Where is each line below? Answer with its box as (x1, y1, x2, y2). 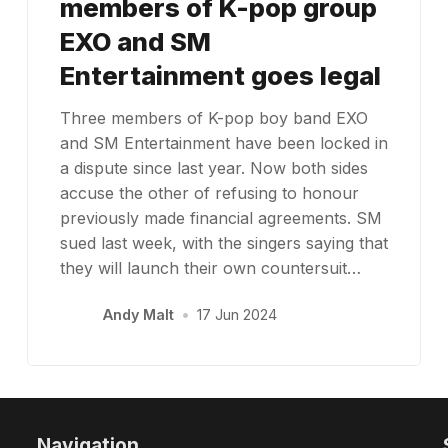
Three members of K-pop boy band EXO (59, 107, 368, 128)
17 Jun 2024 (197, 306, 278, 324)
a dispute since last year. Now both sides (59, 157, 368, 178)
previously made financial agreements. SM (59, 207, 382, 228)
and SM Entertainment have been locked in (59, 132, 388, 153)
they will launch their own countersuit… (59, 257, 361, 278)
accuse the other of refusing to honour (59, 182, 359, 203)
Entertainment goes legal (59, 59, 381, 91)
